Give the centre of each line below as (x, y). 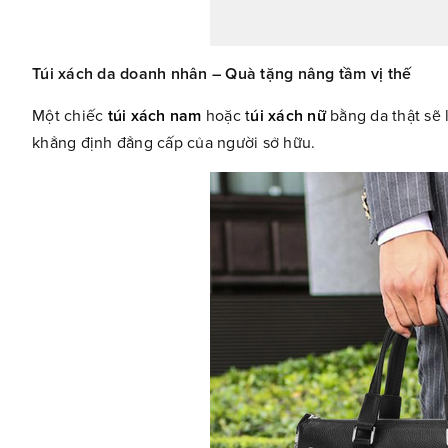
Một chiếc (70, 115)
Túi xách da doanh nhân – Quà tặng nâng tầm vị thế (222, 73)
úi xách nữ (288, 115)
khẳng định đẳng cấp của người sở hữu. (174, 142)
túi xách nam (154, 115)
